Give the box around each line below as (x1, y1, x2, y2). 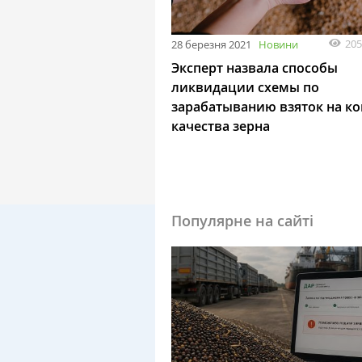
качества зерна (171, 116, 270, 135)
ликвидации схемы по (171, 78, 319, 96)
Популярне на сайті (171, 210, 314, 230)
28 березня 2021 (171, 36, 251, 52)
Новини (259, 36, 298, 52)
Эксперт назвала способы (171, 58, 338, 77)
